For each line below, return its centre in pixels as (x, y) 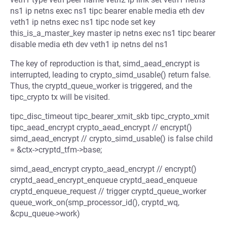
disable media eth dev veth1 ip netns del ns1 (89, 44)
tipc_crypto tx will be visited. (60, 97)
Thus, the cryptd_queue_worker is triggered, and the (101, 86)
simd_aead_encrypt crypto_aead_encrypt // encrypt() (103, 169)
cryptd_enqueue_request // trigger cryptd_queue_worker (108, 191)
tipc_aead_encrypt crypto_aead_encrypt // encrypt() (101, 127)
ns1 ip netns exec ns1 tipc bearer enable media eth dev (107, 11)
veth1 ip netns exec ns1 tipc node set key (83, 22)
